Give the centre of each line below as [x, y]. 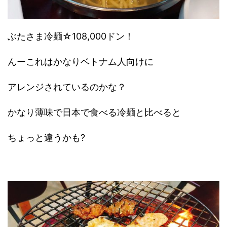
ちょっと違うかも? [46, 137]
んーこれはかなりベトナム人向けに [81, 61]
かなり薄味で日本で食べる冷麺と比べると [94, 112]
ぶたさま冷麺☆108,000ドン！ [71, 36]
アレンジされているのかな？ [67, 87]
